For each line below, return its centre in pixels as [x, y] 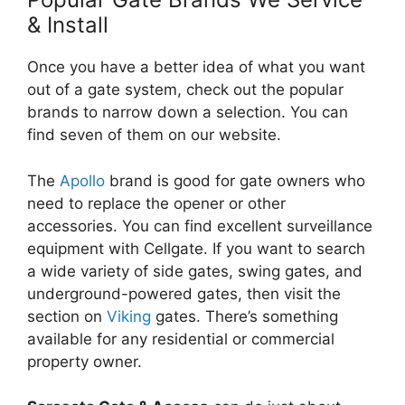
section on [67, 316]
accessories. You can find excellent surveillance [200, 226]
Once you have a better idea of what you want [196, 67]
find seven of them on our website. [154, 135]
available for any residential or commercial [181, 339]
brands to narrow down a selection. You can [188, 112]
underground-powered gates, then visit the [184, 293]
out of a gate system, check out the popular [185, 89]
